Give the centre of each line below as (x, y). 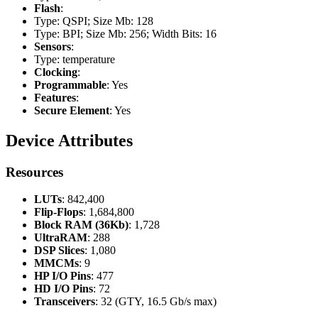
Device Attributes (69, 140)
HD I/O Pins (64, 289)
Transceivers (65, 302)
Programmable (70, 84)
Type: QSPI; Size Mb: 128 (94, 21)
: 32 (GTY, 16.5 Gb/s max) (156, 302)
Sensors (53, 46)
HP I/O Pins (62, 276)
